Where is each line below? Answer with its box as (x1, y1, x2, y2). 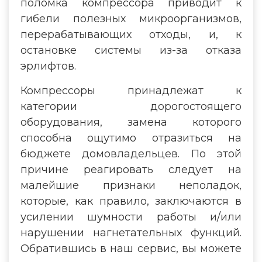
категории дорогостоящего (20, 100, 242, 113)
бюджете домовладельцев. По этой (20, 147, 242, 160)
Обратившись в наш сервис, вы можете (20, 242, 242, 255)
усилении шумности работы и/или (20, 211, 242, 223)
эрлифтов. (20, 60, 76, 73)
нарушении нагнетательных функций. (20, 226, 242, 239)
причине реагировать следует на (20, 163, 242, 176)
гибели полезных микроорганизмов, (20, 12, 242, 25)
